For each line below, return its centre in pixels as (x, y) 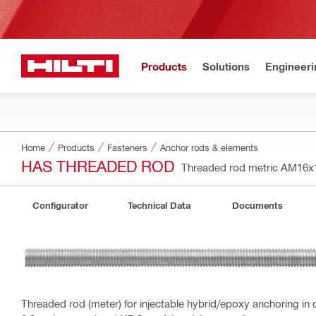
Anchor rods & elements (209, 147)
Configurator (60, 205)
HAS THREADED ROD (98, 165)
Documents (257, 205)
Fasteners (127, 147)
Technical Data (159, 205)
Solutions (226, 66)
